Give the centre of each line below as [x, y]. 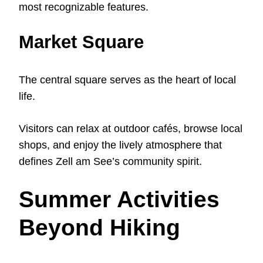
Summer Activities [119, 199]
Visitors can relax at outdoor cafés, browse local [131, 128]
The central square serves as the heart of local [127, 80]
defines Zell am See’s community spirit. [110, 161]
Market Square [81, 42]
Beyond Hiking [100, 227]
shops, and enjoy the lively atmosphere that [120, 145]
